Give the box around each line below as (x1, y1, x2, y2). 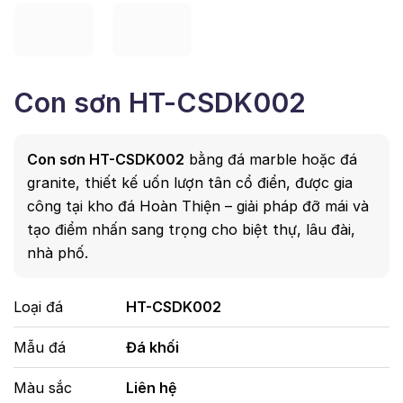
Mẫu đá (13, 338, 66, 356)
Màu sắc (13, 379, 72, 397)
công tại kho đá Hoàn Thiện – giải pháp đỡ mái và (27, 197, 369, 215)
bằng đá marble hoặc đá (184, 150, 357, 168)
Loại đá (13, 298, 63, 316)
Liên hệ (126, 379, 177, 397)
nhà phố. (27, 244, 88, 262)
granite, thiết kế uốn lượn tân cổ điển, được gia (27, 174, 353, 192)
